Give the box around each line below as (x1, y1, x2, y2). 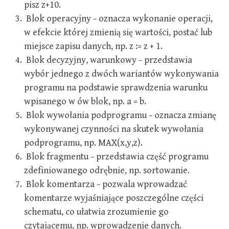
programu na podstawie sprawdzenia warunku (24, 82, 208, 93)
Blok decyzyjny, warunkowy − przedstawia (24, 55, 192, 65)
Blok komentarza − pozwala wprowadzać (24, 179, 187, 190)
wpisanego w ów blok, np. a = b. (24, 96, 146, 107)
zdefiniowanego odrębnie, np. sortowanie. (24, 165, 190, 176)
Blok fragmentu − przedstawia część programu (24, 151, 209, 162)
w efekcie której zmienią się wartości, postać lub (24, 27, 212, 38)
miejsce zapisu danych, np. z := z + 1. (24, 41, 163, 52)
